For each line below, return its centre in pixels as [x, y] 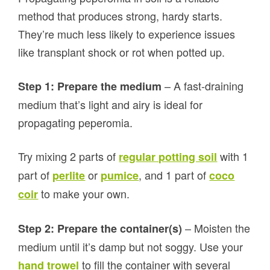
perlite [69, 176]
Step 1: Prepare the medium [90, 86]
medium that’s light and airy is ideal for [111, 105]
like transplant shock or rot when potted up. [122, 52]
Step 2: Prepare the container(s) [100, 229]
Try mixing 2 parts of [69, 156]
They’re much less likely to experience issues [127, 34]
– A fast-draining [203, 86]
